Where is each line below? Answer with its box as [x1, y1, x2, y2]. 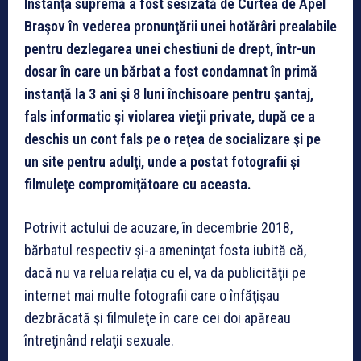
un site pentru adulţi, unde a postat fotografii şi [24, 152, 300, 170]
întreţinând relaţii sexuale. [24, 331, 174, 349]
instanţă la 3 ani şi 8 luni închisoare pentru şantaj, [24, 85, 313, 102]
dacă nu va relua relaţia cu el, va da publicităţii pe [24, 263, 306, 281]
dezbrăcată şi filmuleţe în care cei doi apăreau [24, 309, 291, 326]
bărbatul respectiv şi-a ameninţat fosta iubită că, [24, 241, 306, 259]
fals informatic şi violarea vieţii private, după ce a [24, 107, 315, 125]
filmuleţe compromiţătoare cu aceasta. [24, 175, 251, 193]
